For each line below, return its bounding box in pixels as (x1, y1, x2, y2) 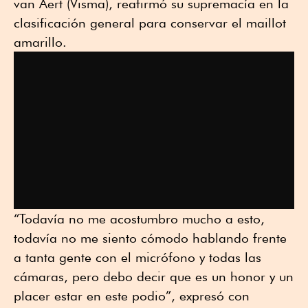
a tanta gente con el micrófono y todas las (14, 250, 261, 265)
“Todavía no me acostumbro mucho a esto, (14, 211, 265, 227)
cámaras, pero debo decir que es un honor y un (14, 269, 294, 285)
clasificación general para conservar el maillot (14, 14, 286, 30)
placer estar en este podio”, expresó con (14, 288, 250, 304)
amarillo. (14, 34, 67, 49)
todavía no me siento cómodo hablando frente (14, 230, 287, 246)
